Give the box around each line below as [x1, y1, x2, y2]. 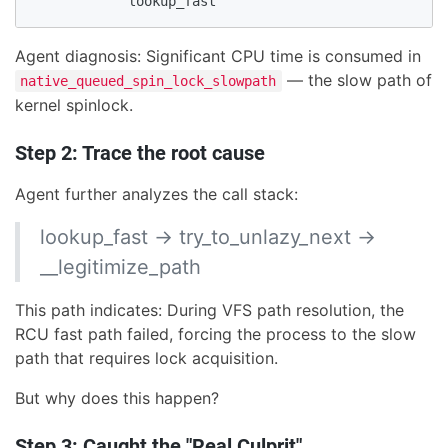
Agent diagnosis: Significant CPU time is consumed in [15, 46, 421, 67]
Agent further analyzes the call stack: [15, 184, 298, 205]
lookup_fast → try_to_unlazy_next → [40, 225, 376, 250]
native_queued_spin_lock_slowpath [20, 73, 277, 90]
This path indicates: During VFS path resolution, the [15, 300, 404, 321]
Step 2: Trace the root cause [15, 141, 265, 166]
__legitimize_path [40, 255, 201, 280]
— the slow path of [281, 70, 432, 91]
